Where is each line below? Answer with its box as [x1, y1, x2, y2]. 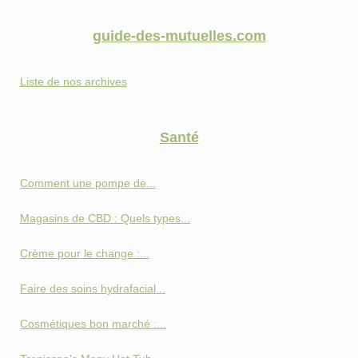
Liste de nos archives [20, 75, 127, 89]
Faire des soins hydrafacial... [20, 282, 165, 296]
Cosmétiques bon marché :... [20, 317, 166, 331]
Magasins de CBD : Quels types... [20, 212, 190, 225]
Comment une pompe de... [20, 177, 156, 190]
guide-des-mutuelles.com [92, 28, 266, 45]
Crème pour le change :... [20, 247, 149, 261]
